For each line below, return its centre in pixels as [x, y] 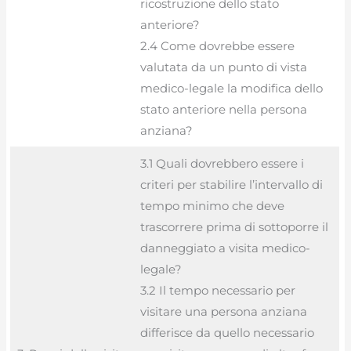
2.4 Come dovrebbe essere [217, 45]
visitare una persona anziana [223, 311]
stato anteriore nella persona [223, 109]
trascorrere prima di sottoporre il [234, 226]
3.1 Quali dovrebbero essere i [222, 163]
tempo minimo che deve [212, 205]
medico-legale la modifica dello [231, 88]
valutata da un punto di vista [223, 67]
